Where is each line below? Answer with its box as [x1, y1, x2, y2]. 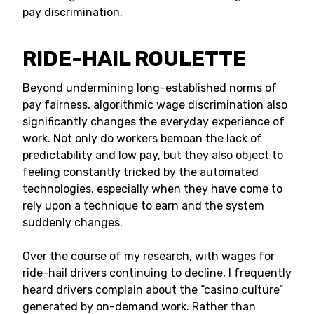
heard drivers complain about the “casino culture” [22, 283, 283, 296]
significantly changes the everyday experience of [22, 115, 285, 128]
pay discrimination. [22, 6, 123, 19]
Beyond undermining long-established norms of [22, 81, 277, 95]
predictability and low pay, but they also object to [22, 149, 283, 162]
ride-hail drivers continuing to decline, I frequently [22, 266, 292, 280]
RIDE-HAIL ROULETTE [22, 46, 246, 71]
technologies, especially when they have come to [22, 182, 282, 196]
